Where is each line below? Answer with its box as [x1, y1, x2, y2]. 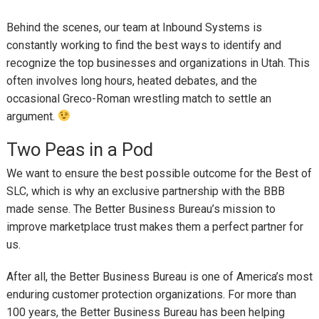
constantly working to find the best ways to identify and [6, 38, 281, 52]
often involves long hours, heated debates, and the [6, 73, 257, 88]
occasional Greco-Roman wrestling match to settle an [6, 91, 271, 105]
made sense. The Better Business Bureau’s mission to [6, 202, 276, 216]
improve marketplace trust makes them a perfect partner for [6, 220, 303, 234]
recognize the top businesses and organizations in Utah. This [6, 56, 310, 70]
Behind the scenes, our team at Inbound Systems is [6, 20, 262, 34]
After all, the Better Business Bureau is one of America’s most [6, 269, 313, 283]
